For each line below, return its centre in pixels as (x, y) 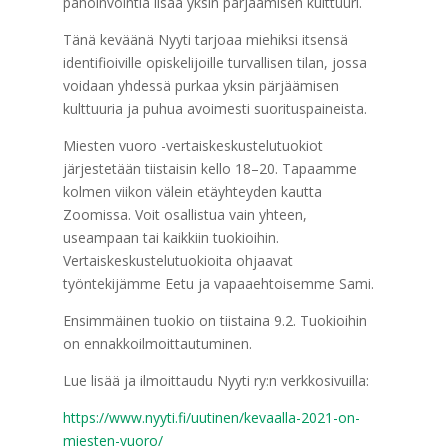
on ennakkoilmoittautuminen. (157, 343)
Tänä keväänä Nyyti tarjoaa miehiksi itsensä (205, 39)
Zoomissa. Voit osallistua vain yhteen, (184, 214)
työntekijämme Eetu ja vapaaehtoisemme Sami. (218, 283)
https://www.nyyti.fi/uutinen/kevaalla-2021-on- (211, 417)
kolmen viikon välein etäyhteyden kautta (192, 191)
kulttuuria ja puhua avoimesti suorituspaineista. (214, 108)
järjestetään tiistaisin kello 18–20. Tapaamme (209, 168)
